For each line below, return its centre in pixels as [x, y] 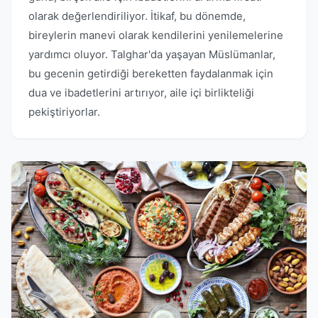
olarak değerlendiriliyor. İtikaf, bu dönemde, [137, 16]
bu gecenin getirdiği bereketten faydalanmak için [151, 73]
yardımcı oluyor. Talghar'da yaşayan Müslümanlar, [152, 54]
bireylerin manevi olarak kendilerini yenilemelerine [156, 35]
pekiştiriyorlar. [64, 112]
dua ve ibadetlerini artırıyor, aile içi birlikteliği [141, 93]
